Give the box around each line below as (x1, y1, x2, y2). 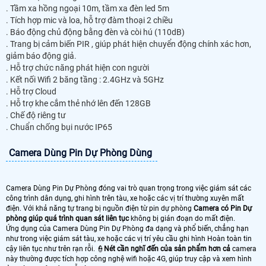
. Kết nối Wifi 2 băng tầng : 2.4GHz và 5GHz (6, 74, 164, 84)
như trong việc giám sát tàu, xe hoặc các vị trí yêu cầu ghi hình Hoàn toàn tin (6, 234, 252, 243)
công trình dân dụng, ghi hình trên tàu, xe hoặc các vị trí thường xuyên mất (6, 194, 244, 202)
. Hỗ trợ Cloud (6, 86, 56, 96)
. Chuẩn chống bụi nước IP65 (6, 122, 114, 132)
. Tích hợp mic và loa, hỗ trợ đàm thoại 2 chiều (6, 15, 173, 25)
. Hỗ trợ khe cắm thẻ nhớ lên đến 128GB (6, 98, 151, 108)
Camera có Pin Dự (194, 204, 252, 213)
